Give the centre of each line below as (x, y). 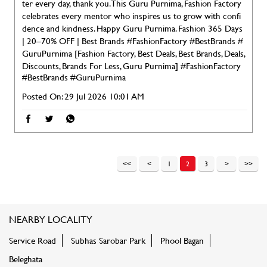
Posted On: (42, 96)
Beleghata (26, 259)
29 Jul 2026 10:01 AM (104, 96)
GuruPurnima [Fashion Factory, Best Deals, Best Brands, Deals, (133, 53)
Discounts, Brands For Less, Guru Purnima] (101, 66)
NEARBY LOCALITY (51, 219)
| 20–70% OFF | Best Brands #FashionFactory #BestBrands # (133, 41)
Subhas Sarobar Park (108, 240)
